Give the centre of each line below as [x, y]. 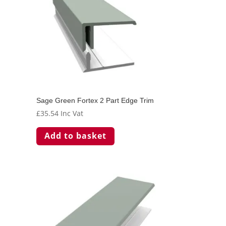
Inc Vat [72, 113]
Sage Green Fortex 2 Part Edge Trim [95, 100]
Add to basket [76, 136]
